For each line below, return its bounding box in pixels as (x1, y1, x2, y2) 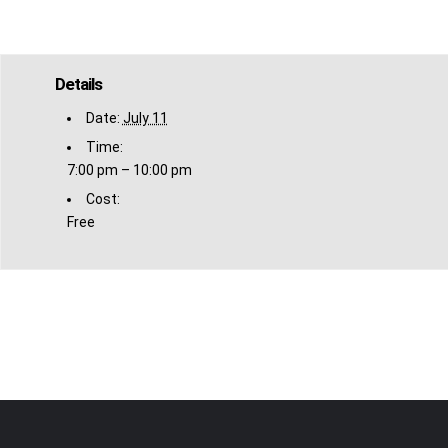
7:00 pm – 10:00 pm (66, 162, 192, 179)
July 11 (122, 110, 168, 127)
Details (54, 74, 102, 95)
